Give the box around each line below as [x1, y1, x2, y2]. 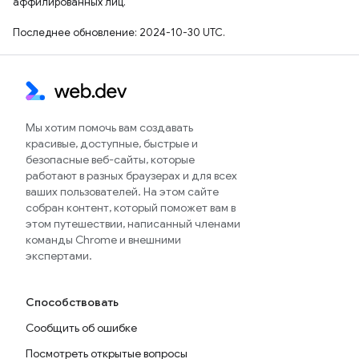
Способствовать [26, 295, 119, 310]
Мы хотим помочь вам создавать [26, 120, 193, 135]
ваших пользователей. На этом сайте [26, 184, 219, 200]
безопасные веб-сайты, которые [26, 152, 195, 167]
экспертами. [26, 248, 92, 264]
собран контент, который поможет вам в [26, 200, 236, 216]
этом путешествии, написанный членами [26, 216, 240, 232]
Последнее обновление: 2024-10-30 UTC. [13, 26, 225, 40]
